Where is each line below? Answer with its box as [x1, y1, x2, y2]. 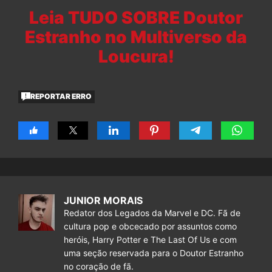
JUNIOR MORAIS [64, 194, 143, 206]
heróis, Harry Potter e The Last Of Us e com [64, 234, 237, 245]
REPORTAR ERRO [30, 92, 92, 101]
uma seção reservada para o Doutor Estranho [64, 247, 243, 258]
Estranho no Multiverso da [25, 26, 247, 47]
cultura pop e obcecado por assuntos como [64, 220, 237, 231]
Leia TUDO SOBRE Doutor [29, 7, 243, 28]
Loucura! [98, 46, 174, 67]
